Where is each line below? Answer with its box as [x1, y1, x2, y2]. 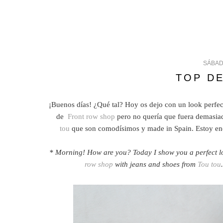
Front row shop [68, 112, 115, 120]
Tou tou [197, 160, 221, 168]
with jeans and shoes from [112, 160, 198, 168]
